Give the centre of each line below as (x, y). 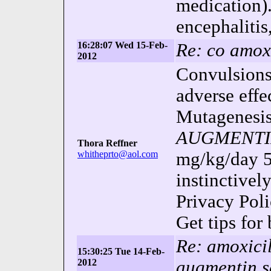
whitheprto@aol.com (118, 154)
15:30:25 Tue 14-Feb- (121, 251)
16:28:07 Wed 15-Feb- (122, 45)
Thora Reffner (107, 143)
